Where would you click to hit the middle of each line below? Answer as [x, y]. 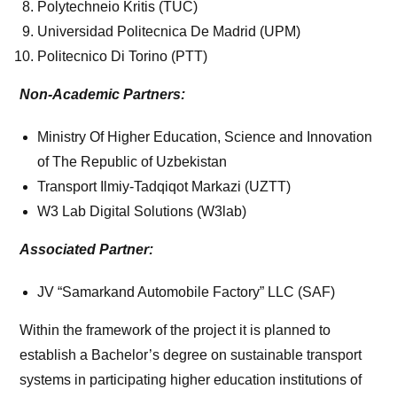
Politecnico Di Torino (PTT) [123, 57]
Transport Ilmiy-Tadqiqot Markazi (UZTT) [164, 187]
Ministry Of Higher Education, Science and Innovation [205, 137]
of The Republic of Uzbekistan [132, 162]
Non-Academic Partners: [103, 95]
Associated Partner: [87, 250]
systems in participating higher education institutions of [191, 380]
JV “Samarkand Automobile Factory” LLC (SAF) [187, 292]
